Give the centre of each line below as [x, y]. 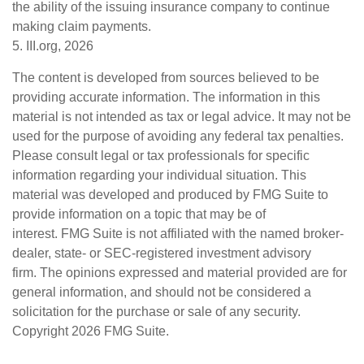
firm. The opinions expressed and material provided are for [180, 273]
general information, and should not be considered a [162, 292]
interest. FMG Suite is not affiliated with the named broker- [178, 234]
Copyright [42, 331]
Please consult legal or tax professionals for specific [161, 156]
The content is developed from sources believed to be [166, 78]
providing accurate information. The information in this [166, 97]
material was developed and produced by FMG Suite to [170, 195]
